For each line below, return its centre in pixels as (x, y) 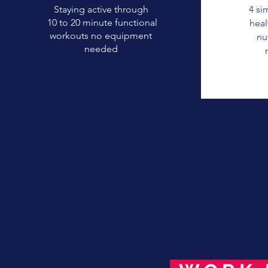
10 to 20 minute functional (101, 22)
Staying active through (101, 9)
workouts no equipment (101, 36)
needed (101, 49)
